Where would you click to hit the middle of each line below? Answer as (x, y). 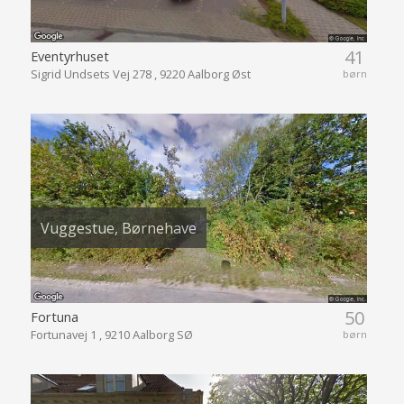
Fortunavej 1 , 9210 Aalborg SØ (111, 335)
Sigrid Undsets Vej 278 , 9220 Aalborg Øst (140, 74)
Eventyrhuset (69, 56)
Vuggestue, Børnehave (118, 228)
